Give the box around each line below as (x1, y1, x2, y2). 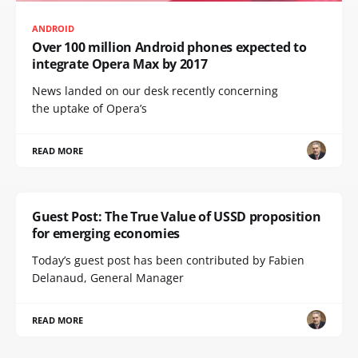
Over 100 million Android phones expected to (32, 38, 307, 56)
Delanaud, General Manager (32, 269, 184, 285)
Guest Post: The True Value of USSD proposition (32, 207, 321, 225)
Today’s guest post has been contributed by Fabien (32, 252, 304, 268)
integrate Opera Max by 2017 (32, 54, 208, 73)
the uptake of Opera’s (32, 100, 147, 116)
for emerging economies (32, 224, 180, 242)
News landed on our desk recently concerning (32, 82, 278, 98)
